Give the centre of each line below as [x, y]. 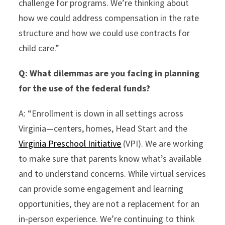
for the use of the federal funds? [85, 88]
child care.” [39, 48]
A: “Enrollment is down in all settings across [101, 113]
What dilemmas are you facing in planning [114, 73]
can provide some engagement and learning [101, 189]
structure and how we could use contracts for [104, 33]
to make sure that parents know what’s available [110, 158]
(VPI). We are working [162, 143]
